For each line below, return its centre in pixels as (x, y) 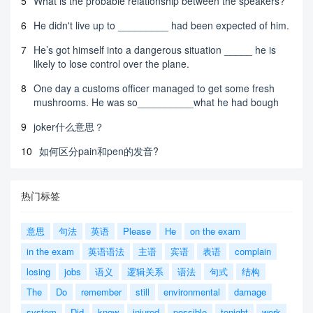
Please (137, 231)
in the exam (50, 251)
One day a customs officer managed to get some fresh (154, 88)
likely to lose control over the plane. (111, 63)
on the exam (215, 231)
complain (253, 251)
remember (101, 291)
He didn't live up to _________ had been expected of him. (161, 25)
